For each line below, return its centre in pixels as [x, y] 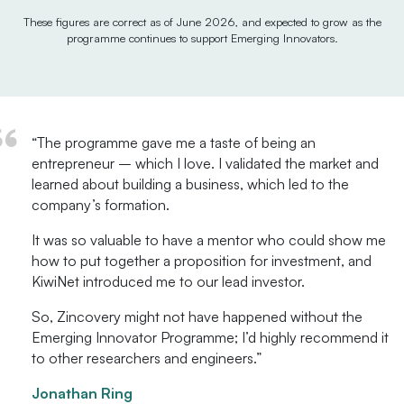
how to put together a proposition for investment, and [202, 261]
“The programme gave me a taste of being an [174, 143]
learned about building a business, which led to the [190, 184]
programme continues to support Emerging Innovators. [202, 38]
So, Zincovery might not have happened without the [197, 317]
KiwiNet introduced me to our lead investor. [168, 282]
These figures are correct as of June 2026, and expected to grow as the [202, 22]
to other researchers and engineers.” [147, 358]
